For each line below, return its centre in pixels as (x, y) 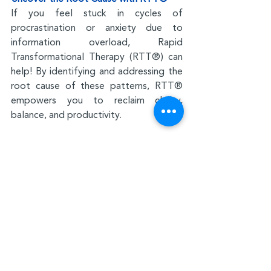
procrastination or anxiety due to (97, 28)
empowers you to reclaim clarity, (97, 100)
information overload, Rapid (97, 42)
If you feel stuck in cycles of (97, 13)
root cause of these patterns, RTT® (97, 86)
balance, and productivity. (66, 115)
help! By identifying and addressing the (97, 71)
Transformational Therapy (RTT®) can (97, 57)
